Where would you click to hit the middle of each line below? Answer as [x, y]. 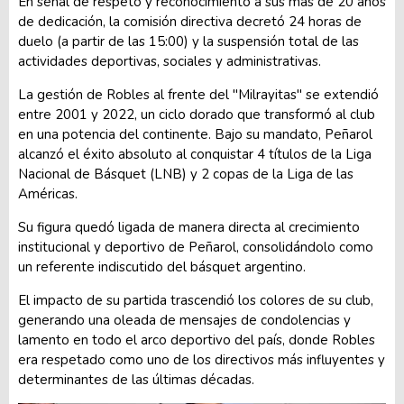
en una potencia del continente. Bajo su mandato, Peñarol [195, 134]
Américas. [48, 193]
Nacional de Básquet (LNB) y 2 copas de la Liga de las [186, 174]
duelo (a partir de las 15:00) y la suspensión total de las [188, 41]
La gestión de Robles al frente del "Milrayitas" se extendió [198, 94]
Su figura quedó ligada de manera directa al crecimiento [189, 227]
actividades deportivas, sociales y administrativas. [170, 61]
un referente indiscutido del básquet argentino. [162, 266]
